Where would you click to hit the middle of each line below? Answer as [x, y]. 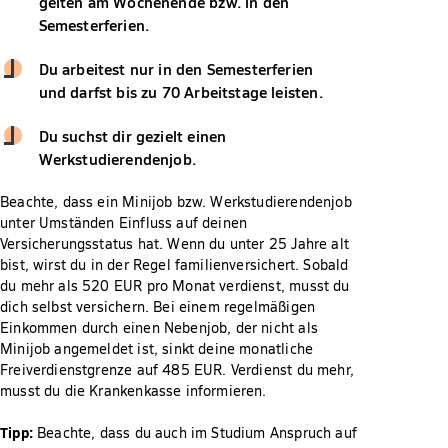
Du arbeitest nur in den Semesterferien [176, 68]
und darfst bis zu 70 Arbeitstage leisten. [180, 91]
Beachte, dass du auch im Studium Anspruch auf [194, 432]
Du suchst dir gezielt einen [132, 135]
